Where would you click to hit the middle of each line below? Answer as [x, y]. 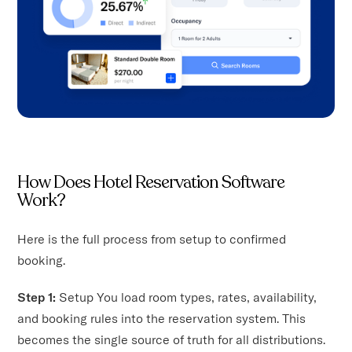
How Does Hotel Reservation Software [151, 183]
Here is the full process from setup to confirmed [152, 239]
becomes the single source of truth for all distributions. [172, 340]
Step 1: [38, 297]
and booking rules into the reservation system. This [162, 319]
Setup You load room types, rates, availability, [188, 297]
